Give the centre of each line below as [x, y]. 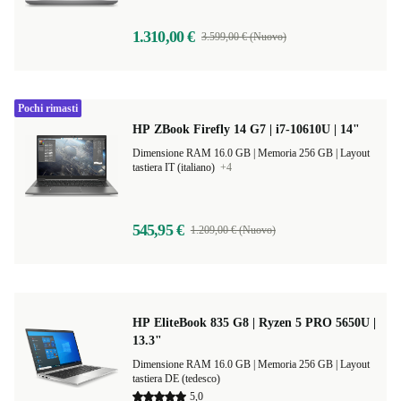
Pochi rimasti [48, 108]
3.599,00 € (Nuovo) [244, 37]
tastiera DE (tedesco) [176, 379]
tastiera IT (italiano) [175, 167]
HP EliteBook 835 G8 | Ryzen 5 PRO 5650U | [254, 323]
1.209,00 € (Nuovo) [233, 230]
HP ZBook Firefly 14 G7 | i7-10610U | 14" [246, 129]
